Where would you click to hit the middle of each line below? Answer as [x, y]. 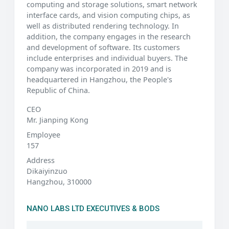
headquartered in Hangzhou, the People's [99, 79]
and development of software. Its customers [103, 47]
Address [41, 160]
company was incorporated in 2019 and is [99, 68]
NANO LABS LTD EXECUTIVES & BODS [93, 208]
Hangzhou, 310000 [59, 181]
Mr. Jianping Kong [58, 120]
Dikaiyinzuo [47, 171]
